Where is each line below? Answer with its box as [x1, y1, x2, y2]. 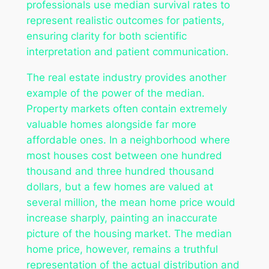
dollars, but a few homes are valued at [26, 180, 213, 193]
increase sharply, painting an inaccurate [26, 211, 217, 224]
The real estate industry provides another [26, 71, 226, 83]
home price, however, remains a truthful [26, 243, 218, 255]
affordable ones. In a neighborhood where [26, 133, 230, 146]
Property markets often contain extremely [26, 102, 227, 115]
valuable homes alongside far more [26, 118, 196, 130]
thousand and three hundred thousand [26, 165, 214, 177]
